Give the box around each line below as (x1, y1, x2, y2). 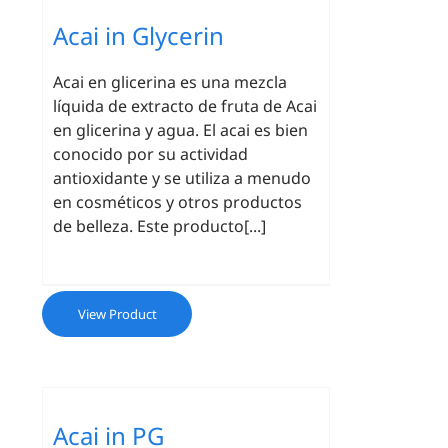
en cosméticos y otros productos (53, 191, 303, 213)
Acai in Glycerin (53, 19, 225, 52)
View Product (77, 305, 157, 323)
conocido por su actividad (53, 143, 249, 165)
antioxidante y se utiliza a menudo (53, 167, 312, 189)
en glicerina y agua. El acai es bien (53, 119, 309, 141)
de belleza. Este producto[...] (53, 215, 267, 237)
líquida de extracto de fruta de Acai (53, 95, 318, 117)
